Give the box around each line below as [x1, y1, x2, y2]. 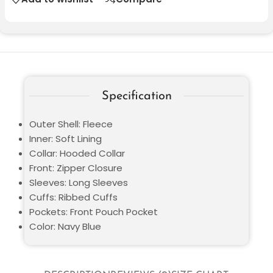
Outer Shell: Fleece [29, 117, 113, 130]
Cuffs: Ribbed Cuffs [29, 190, 118, 204]
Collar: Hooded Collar [29, 146, 125, 160]
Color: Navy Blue [29, 219, 101, 233]
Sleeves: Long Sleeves [29, 175, 128, 189]
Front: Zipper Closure [29, 161, 122, 174]
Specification [101, 90, 172, 102]
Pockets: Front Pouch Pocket [29, 205, 158, 218]
